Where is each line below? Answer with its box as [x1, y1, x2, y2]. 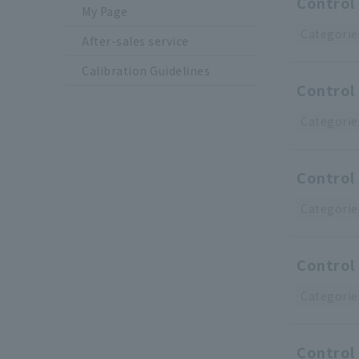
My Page [82, 3, 128, 20]
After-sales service [82, 33, 189, 50]
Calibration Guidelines [82, 63, 210, 79]
